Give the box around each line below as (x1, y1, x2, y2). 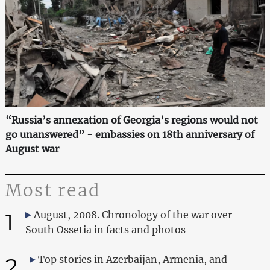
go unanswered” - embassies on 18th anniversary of (5, 128, 254, 140)
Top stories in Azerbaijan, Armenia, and (37, 253, 227, 265)
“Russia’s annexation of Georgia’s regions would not (5, 113, 258, 126)
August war (5, 142, 59, 155)
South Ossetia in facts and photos (25, 223, 186, 236)
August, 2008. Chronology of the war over (33, 208, 232, 221)
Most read (5, 179, 101, 201)
